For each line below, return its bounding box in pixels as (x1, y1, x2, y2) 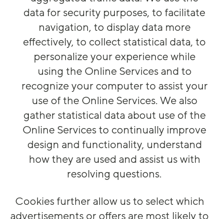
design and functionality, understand (27, 138, 202, 152)
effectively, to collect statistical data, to (23, 35, 206, 49)
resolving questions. (67, 167, 162, 181)
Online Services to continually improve (22, 123, 206, 137)
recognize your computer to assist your (21, 79, 208, 93)
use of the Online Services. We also (31, 94, 197, 108)
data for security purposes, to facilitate (23, 6, 205, 20)
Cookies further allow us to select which (15, 195, 204, 209)
